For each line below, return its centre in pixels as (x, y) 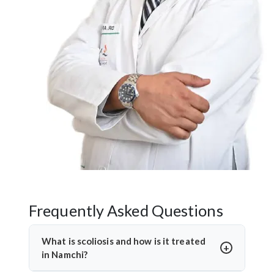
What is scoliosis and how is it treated (124, 241)
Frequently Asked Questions (126, 210)
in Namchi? (65, 254)
